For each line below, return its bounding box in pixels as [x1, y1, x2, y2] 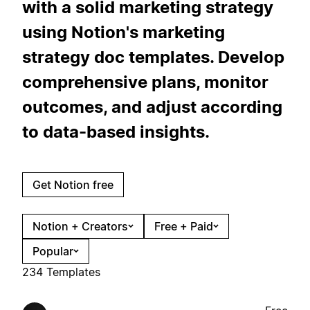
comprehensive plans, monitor [22, 71, 268, 92]
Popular [33, 244, 73, 258]
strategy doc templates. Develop [22, 46, 284, 67]
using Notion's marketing [22, 21, 225, 42]
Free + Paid [154, 219, 213, 233]
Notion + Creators [33, 219, 128, 233]
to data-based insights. [22, 121, 210, 142]
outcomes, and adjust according [22, 96, 282, 117]
